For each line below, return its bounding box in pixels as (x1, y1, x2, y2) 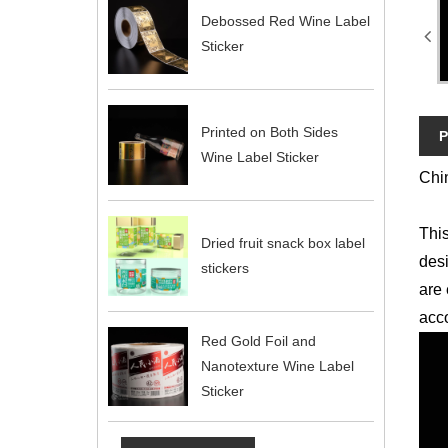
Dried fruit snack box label (200, 234, 365, 251)
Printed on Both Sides (200, 124, 338, 141)
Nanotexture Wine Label (200, 357, 354, 374)
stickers (200, 259, 249, 276)
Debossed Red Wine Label (200, 13, 370, 30)
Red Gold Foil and (200, 332, 316, 349)
